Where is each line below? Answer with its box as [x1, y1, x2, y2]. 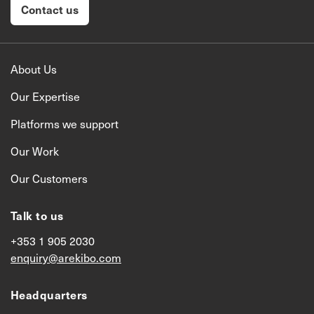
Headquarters [11, 287, 88, 302]
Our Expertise [11, 89, 80, 104]
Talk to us [11, 207, 64, 223]
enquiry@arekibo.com [11, 250, 121, 265]
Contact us [21, 1, 78, 17]
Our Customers [11, 171, 88, 186]
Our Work [11, 144, 59, 158]
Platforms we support [11, 116, 118, 131]
